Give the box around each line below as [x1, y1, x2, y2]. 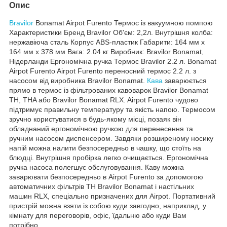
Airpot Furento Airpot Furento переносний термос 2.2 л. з [9, 67, 196, 75]
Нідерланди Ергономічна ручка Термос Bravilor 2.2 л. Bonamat [9, 57, 216, 66]
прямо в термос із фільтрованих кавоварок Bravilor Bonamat [9, 86, 208, 95]
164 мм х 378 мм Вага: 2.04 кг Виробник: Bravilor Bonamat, [9, 48, 204, 56]
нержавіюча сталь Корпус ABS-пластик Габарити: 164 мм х [9, 38, 205, 47]
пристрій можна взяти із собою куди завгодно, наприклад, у [9, 202, 206, 210]
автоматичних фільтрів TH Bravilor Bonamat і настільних [9, 182, 194, 191]
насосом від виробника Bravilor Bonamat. [9, 77, 147, 85]
